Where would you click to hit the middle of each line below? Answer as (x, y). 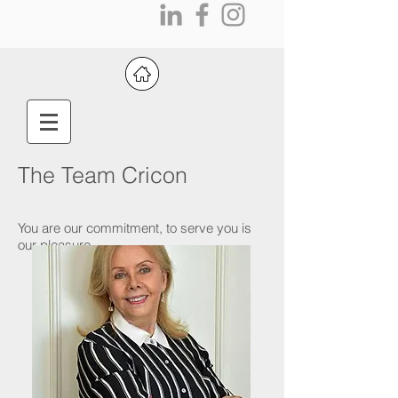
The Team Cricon (103, 175)
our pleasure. (56, 245)
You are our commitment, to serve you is (135, 228)
